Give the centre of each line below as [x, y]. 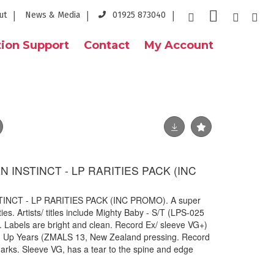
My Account [179, 45]
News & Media [53, 15]
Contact [107, 45]
